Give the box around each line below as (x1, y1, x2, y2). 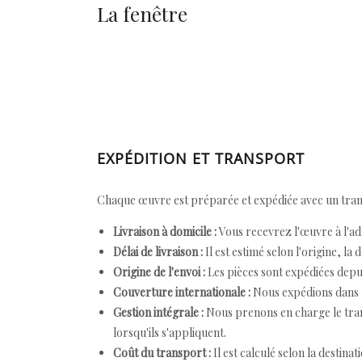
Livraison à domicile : (113, 224, 217, 239)
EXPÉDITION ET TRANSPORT (97, 149, 305, 168)
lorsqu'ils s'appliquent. (113, 325, 226, 340)
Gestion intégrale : (113, 305, 204, 320)
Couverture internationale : (113, 284, 250, 300)
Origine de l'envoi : (113, 264, 205, 280)
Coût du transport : (113, 345, 211, 360)
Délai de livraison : (113, 244, 203, 259)
